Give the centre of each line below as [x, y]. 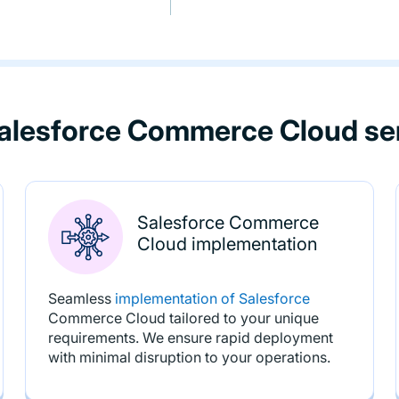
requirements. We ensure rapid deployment [190, 338]
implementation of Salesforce [212, 298]
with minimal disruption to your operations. [189, 357]
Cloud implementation [227, 244]
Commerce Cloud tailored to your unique [183, 318]
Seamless [81, 298]
